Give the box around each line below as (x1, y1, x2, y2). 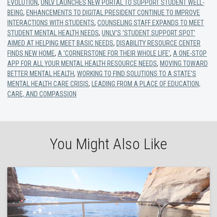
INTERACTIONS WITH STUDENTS (7, 19, 94, 27)
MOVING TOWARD (160, 60, 208, 68)
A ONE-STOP (173, 49, 207, 58)
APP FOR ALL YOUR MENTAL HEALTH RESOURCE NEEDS (7, 60, 157, 68)
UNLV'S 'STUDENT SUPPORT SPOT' (102, 29, 195, 37)
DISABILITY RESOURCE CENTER (116, 39, 201, 47)
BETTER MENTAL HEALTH (7, 70, 74, 78)
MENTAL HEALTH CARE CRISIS (7, 80, 89, 88)
